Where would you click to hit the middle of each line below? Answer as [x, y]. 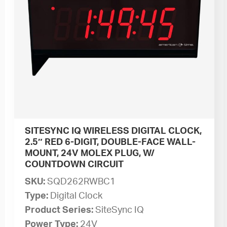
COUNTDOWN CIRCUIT [74, 164]
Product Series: [60, 210]
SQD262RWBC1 [82, 182]
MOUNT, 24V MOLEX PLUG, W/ [90, 153]
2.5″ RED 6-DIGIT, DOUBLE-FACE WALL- [110, 142]
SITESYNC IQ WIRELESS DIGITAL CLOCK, [113, 131]
